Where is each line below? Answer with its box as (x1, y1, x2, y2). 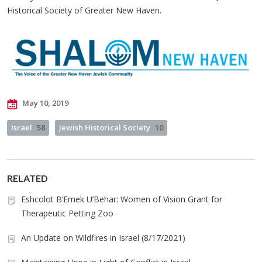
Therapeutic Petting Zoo (21, 208, 113, 219)
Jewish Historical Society (59, 122, 150, 133)
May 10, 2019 (20, 98, 68, 109)
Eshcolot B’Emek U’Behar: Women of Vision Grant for (21, 194, 222, 205)
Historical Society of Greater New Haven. (7, 4, 161, 16)
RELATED (7, 173, 48, 184)
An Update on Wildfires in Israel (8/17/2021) (21, 232, 185, 244)
